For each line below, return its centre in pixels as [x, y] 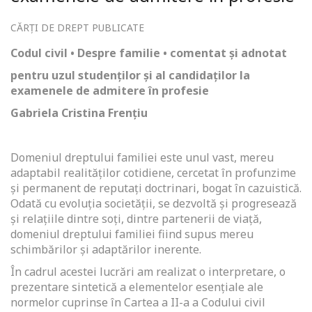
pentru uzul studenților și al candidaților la [130, 76]
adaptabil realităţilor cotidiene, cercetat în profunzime [153, 173]
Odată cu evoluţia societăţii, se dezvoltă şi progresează [154, 204]
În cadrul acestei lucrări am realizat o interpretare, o [148, 272]
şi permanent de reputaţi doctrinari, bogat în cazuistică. [156, 188]
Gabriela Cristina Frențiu [79, 113]
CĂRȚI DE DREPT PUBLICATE [77, 28]
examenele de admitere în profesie [110, 91]
